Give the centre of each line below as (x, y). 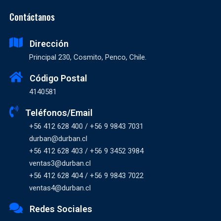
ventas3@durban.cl (60, 164)
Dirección (49, 44)
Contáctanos (32, 17)
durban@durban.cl (58, 139)
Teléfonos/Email (59, 113)
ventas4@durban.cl (60, 188)
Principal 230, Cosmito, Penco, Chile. (88, 57)
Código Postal (58, 78)
